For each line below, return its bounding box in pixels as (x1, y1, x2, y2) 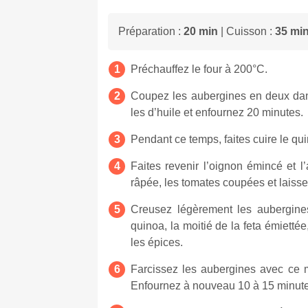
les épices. (131, 236, 186, 248)
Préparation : (118, 25, 184, 37)
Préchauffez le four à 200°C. (131, 63, 267, 75)
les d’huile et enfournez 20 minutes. (131, 106, 303, 118)
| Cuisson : (218, 25, 275, 37)
